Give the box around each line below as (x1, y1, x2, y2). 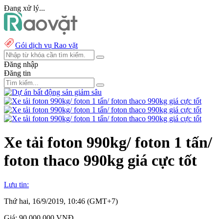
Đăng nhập (4, 60, 38, 68)
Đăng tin (4, 69, 31, 77)
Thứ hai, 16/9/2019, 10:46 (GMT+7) (4, 197, 118, 205)
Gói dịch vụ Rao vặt (15, 41, 78, 49)
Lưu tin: (4, 180, 29, 189)
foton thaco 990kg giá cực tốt (4, 152, 197, 170)
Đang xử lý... (4, 4, 45, 12)
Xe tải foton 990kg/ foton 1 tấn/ (4, 133, 212, 152)
